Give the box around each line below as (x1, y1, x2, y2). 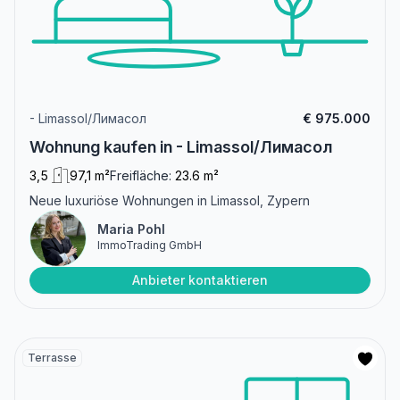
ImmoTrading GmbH (97, 238, 202, 253)
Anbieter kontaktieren (132, 272, 268, 288)
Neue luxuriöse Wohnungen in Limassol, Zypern (29, 193, 310, 209)
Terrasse (28, 351, 77, 365)
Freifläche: (110, 168, 171, 184)
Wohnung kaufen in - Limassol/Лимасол (29, 137, 332, 157)
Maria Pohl (97, 221, 165, 237)
